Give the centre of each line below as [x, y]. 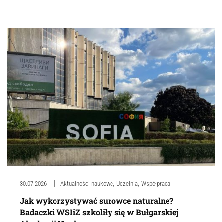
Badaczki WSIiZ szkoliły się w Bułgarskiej [99, 212]
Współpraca [156, 184]
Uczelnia [127, 184]
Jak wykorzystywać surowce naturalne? [97, 201]
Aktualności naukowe [87, 184]
